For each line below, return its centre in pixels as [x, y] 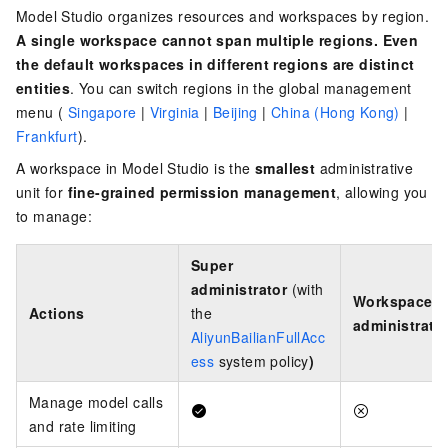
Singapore [102, 111]
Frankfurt [47, 135]
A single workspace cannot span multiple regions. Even [217, 39]
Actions [57, 312]
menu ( [42, 111]
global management [345, 87]
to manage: [54, 215]
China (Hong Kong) [335, 111]
